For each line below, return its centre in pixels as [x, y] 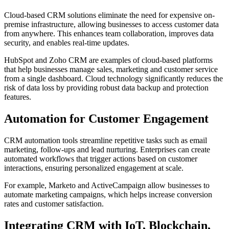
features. [18, 97]
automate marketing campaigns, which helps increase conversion [108, 195]
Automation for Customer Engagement [106, 119]
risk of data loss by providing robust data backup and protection [106, 88]
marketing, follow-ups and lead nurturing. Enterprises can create [107, 150]
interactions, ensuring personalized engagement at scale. [94, 168]
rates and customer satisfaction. [54, 204]
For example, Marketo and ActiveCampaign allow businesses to [107, 186]
